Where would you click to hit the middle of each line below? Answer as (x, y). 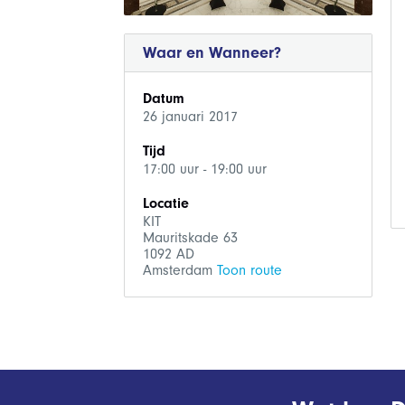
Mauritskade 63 (190, 238)
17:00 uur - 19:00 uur (204, 169)
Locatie (165, 203)
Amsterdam (179, 270)
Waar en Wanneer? (212, 53)
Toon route (249, 270)
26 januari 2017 (190, 117)
